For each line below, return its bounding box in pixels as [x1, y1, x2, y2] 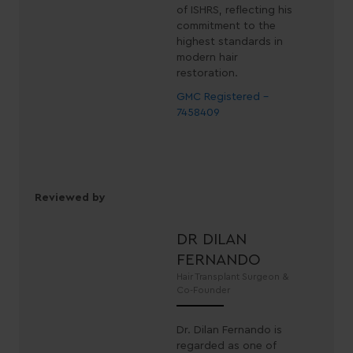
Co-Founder [176, 284, 230, 295]
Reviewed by [35, 191, 106, 203]
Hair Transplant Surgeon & [176, 271, 288, 281]
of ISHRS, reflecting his [176, 5, 292, 17]
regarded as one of [176, 340, 277, 351]
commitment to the [176, 20, 276, 32]
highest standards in [176, 36, 283, 48]
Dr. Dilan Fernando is [176, 324, 282, 336]
